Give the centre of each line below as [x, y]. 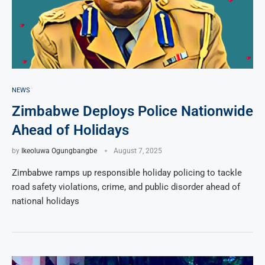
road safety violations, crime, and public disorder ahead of [126, 187]
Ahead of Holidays [70, 130]
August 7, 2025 [138, 151]
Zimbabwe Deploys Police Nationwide [132, 111]
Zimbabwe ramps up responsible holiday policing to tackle [127, 172]
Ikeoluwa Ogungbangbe [59, 151]
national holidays [46, 201]
